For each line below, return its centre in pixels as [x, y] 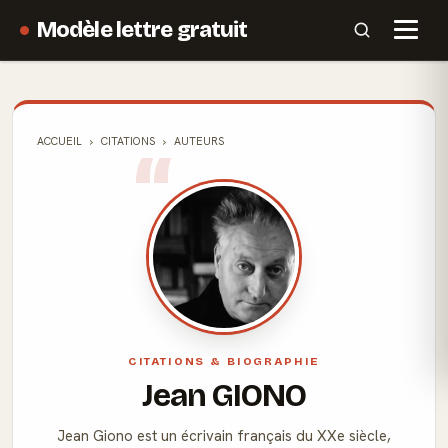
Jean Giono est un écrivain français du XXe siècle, [224, 436]
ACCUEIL [59, 141]
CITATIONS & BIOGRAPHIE [224, 361]
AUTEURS [199, 141]
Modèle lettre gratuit [142, 29]
